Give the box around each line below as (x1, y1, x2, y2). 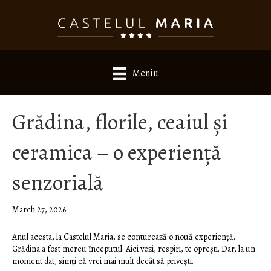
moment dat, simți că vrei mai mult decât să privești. (12, 255, 194, 267)
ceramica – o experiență (12, 137, 221, 168)
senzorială (12, 168, 108, 198)
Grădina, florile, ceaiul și (12, 107, 227, 137)
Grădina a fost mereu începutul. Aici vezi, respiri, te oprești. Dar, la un (12, 243, 255, 255)
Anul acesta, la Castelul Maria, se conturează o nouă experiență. (12, 231, 235, 243)
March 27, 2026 (12, 204, 66, 216)
